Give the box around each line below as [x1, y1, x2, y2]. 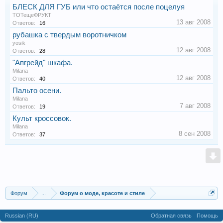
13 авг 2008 [176, 18, 211, 26]
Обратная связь [151, 212, 192, 219]
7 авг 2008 [180, 102, 211, 110]
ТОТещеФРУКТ [12, 11, 51, 18]
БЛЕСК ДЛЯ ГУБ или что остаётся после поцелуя [12, 2, 185, 11]
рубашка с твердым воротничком [12, 30, 126, 39]
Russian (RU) [5, 212, 38, 219]
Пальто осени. [12, 86, 61, 95]
